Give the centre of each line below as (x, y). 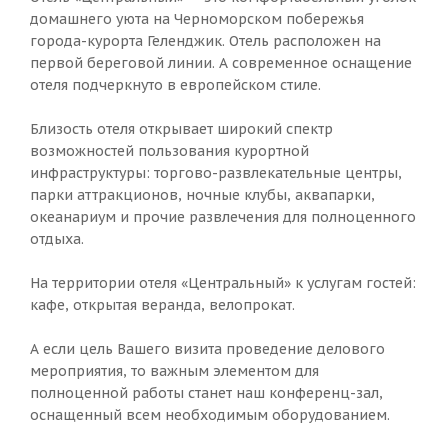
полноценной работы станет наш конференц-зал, (206, 393)
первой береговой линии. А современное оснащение (221, 63)
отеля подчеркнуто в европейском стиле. (175, 85)
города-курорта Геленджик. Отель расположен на (205, 41)
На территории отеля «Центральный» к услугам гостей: (223, 283)
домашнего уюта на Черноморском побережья (197, 19)
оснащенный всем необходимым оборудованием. (212, 415)
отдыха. (57, 239)
